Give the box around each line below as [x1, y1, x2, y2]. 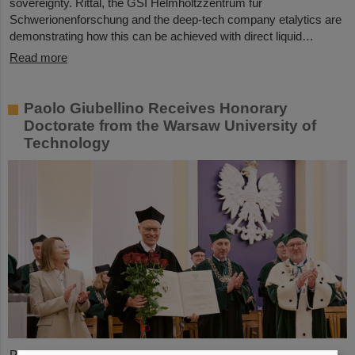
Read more [10, 51, 67, 65]
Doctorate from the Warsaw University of [24, 117, 316, 135]
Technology [24, 135, 110, 152]
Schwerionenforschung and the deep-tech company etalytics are [10, 13, 342, 27]
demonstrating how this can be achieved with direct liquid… [10, 29, 314, 44]
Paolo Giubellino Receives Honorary [24, 100, 288, 117]
